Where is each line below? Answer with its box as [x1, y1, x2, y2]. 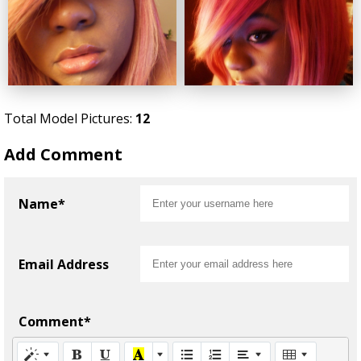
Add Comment [4, 143, 122, 166]
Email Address [19, 255, 109, 273]
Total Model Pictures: [4, 110, 135, 128]
